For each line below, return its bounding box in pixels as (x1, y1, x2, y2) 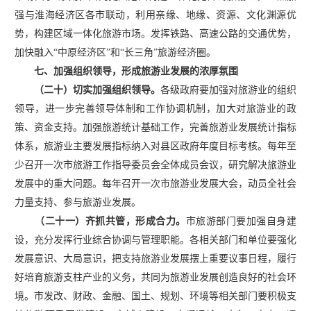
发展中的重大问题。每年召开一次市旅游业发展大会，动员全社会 (15, 178, 296, 189)
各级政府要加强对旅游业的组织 (160, 84, 296, 95)
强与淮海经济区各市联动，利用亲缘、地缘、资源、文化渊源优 (15, 9, 296, 20)
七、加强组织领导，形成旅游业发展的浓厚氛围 (24, 65, 238, 76)
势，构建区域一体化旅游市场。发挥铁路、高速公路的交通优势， (15, 28, 296, 39)
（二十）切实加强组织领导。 (34, 84, 160, 95)
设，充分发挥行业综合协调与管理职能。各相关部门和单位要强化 (15, 234, 296, 245)
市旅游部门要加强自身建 (185, 215, 297, 226)
